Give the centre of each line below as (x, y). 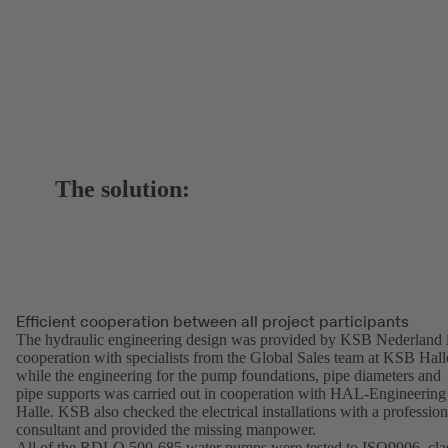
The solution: (123, 189)
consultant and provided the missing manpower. (166, 430)
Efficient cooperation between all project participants (212, 321)
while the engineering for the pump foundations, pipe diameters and (228, 376)
